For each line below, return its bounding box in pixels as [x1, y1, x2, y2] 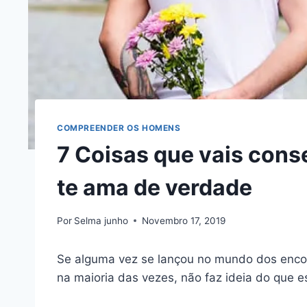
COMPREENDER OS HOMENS [57, 123, 181, 134]
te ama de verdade [57, 173, 252, 201]
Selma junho [74, 214, 129, 226]
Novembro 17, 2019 [142, 214, 226, 226]
